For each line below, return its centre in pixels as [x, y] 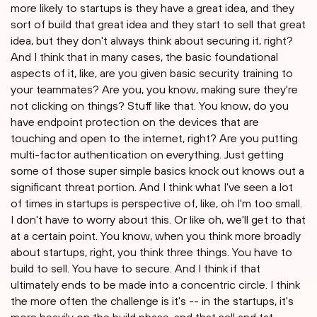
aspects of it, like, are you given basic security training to [152, 73]
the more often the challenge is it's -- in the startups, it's [152, 301]
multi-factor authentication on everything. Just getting [147, 155]
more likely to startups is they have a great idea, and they [152, 8]
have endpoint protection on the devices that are [135, 122]
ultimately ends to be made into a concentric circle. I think [155, 285]
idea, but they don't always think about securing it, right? [152, 41]
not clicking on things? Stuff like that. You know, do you [150, 106]
